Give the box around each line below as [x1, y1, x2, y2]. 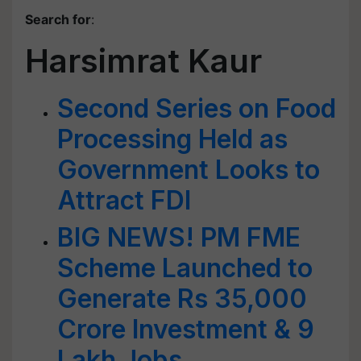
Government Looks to [57, 154, 320, 185]
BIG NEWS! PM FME [57, 222, 301, 253]
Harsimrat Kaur [25, 41, 262, 81]
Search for [25, 11, 91, 27]
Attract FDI [57, 185, 191, 216]
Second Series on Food [57, 93, 336, 124]
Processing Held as [57, 123, 288, 155]
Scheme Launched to [57, 252, 313, 284]
